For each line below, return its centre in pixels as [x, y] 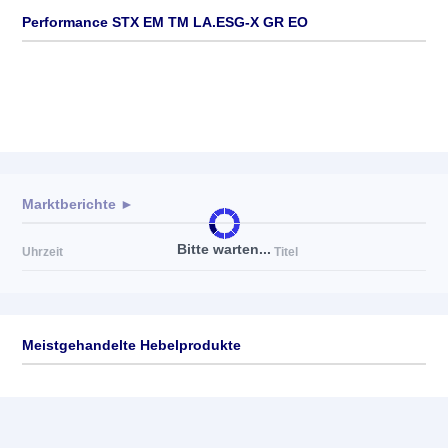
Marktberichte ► [78, 204]
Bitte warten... [224, 248]
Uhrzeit [42, 252]
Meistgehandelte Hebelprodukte [131, 345]
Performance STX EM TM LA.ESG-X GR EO [165, 22]
